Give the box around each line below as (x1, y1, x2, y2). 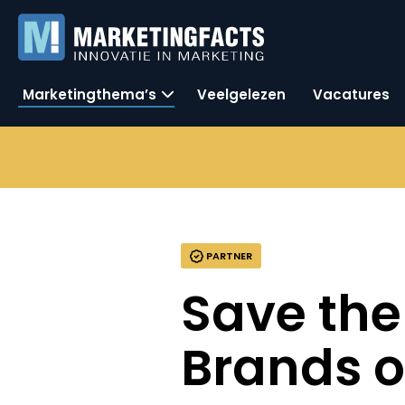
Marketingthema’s (23, 84, 156, 104)
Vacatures (313, 84, 390, 104)
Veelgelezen (197, 84, 286, 104)
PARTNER (203, 249, 253, 263)
